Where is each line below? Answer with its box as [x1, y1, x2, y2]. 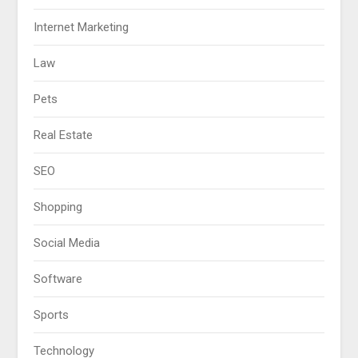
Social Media [34, 235, 101, 250]
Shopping [34, 199, 83, 214]
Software [34, 271, 83, 286]
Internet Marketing [34, 19, 129, 34]
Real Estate [34, 127, 93, 142]
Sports [34, 307, 70, 322]
